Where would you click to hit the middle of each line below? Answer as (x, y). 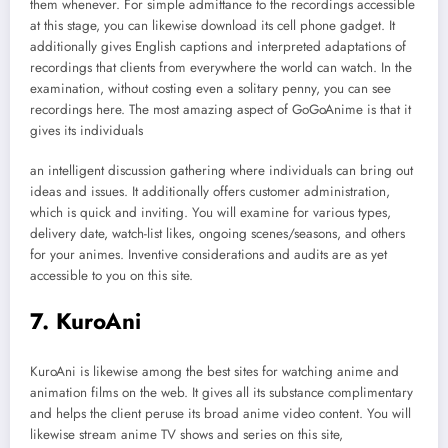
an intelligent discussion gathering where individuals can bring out (221, 170)
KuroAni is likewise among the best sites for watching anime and (214, 371)
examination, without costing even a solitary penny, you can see (210, 88)
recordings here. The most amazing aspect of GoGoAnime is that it (220, 109)
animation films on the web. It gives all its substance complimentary (221, 392)
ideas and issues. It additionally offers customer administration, (210, 191)
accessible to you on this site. (111, 275)
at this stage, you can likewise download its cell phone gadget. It (212, 25)
